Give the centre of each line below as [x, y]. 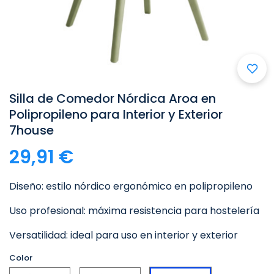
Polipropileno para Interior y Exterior [116, 114]
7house [31, 130]
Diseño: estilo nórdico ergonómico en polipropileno [131, 186]
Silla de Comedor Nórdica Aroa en [113, 98]
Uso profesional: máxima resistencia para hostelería [134, 211]
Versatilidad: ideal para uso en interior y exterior [124, 235]
